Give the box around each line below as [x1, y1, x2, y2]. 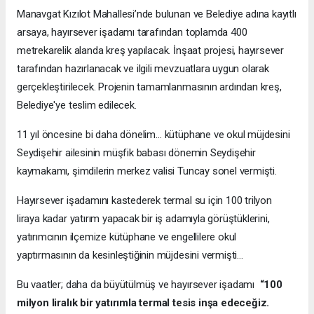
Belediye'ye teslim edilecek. [17, 99, 137, 112]
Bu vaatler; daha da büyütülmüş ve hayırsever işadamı [17, 278, 260, 292]
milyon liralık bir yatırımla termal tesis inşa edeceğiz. [17, 296, 270, 310]
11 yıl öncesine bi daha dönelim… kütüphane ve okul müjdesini [17, 128, 290, 142]
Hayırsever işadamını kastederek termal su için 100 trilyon [17, 194, 272, 207]
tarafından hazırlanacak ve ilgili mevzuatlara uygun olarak [17, 62, 269, 76]
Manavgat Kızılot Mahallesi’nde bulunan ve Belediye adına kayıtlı [17, 8, 296, 21]
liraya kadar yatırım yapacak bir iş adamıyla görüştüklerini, [17, 212, 270, 226]
